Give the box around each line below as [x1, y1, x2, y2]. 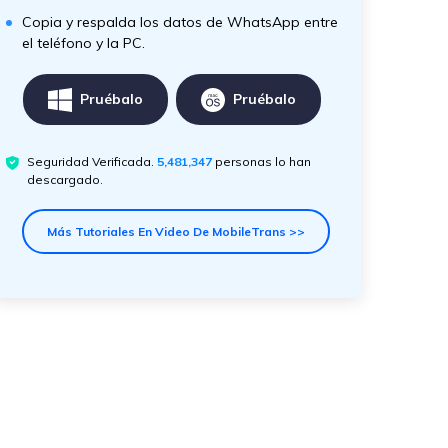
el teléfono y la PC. [22, 34, 145, 52]
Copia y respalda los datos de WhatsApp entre [22, 13, 338, 31]
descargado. [27, 172, 103, 187]
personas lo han [215, 154, 311, 169]
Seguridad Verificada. [27, 154, 157, 169]
